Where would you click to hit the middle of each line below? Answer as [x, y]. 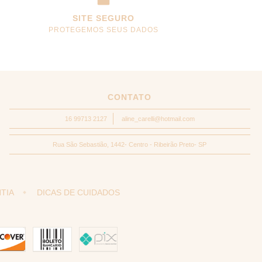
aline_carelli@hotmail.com [158, 118]
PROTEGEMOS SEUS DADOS [103, 30]
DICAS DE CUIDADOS [78, 192]
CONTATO [130, 97]
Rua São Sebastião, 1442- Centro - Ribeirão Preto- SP [130, 144]
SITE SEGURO [103, 18]
